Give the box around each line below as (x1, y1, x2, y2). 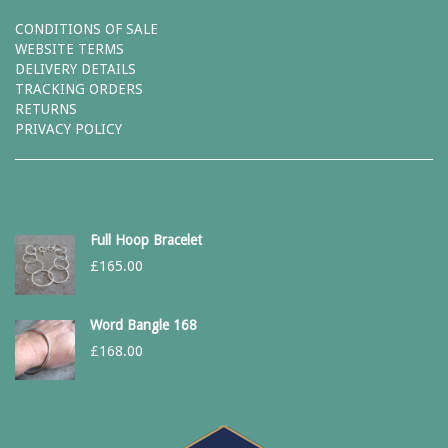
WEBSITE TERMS (15, 41, 124, 57)
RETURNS (15, 101, 77, 117)
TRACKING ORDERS (15, 81, 143, 97)
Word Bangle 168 (90, 317, 197, 333)
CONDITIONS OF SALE (15, 21, 158, 37)
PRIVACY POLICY (15, 121, 122, 137)
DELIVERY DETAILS (15, 61, 136, 77)
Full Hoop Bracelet (90, 232, 202, 248)
